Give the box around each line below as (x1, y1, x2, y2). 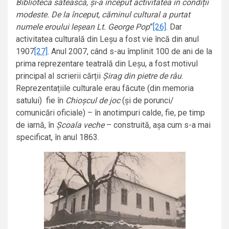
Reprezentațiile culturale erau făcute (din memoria (16, 83, 194, 94)
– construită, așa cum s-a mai (104, 120, 211, 130)
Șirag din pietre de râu (103, 71, 181, 81)
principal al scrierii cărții (16, 71, 103, 81)
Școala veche (56, 120, 104, 130)
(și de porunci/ (120, 96, 174, 106)
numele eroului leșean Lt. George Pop (16, 22, 150, 32)
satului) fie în (16, 96, 65, 106)
